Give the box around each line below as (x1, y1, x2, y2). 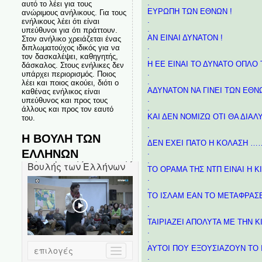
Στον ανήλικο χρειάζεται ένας (21, 35, 121, 43)
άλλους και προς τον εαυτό (21, 105, 113, 113)
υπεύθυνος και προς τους (21, 96, 108, 105)
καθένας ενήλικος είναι (21, 87, 100, 96)
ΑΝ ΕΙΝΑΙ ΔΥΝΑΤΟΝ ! (147, 33, 223, 43)
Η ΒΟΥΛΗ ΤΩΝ (21, 132, 101, 145)
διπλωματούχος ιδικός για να (21, 43, 120, 52)
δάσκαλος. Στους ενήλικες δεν (21, 61, 124, 70)
